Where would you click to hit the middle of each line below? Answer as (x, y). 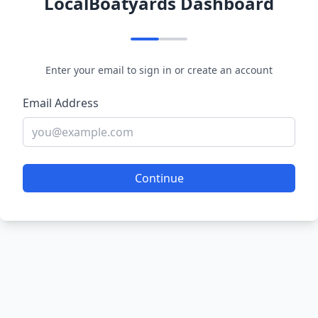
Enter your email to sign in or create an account (159, 70)
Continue (159, 178)
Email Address (61, 103)
